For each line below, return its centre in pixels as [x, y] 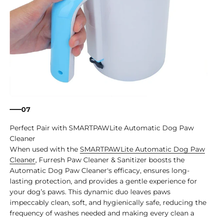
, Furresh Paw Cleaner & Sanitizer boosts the [110, 160]
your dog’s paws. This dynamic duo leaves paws [90, 192]
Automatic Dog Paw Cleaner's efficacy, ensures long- [100, 171]
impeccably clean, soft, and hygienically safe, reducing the [108, 203]
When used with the [45, 149]
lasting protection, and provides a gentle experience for [103, 181]
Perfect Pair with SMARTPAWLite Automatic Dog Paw [102, 128]
